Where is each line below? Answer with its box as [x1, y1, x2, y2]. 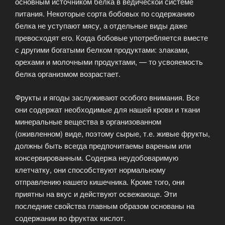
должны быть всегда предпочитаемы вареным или [15, 140, 191, 151]
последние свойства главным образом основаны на [15, 200, 194, 211]
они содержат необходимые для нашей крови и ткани [15, 103, 200, 115]
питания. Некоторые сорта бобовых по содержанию [15, 8, 194, 19]
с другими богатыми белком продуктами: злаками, [15, 44, 189, 55]
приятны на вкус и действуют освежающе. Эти [15, 188, 177, 199]
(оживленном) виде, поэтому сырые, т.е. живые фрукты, [15, 128, 210, 139]
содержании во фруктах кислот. [15, 212, 126, 223]
